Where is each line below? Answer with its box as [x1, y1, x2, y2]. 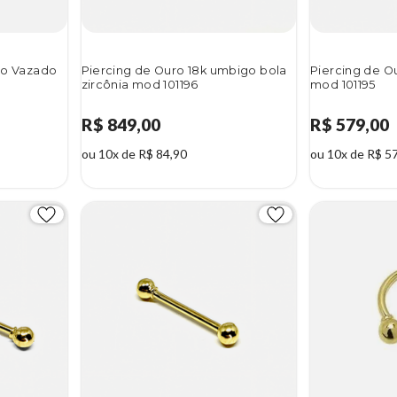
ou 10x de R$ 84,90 [81, 146, 187, 162]
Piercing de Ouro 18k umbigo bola [81, 64, 287, 78]
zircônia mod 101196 [81, 78, 198, 92]
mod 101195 [310, 78, 376, 92]
